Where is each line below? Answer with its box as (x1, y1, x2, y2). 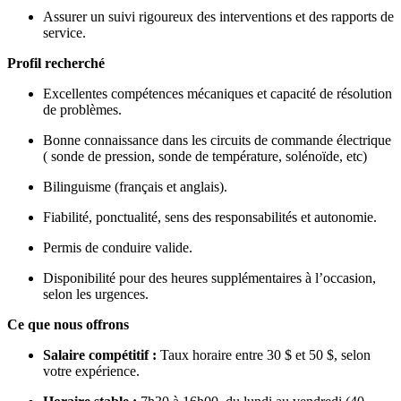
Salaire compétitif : (43, 346, 157, 363)
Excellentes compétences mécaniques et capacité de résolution (43, 85, 392, 101)
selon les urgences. (43, 286, 149, 302)
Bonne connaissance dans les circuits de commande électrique (43, 132, 391, 148)
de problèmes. (43, 101, 122, 117)
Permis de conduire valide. (43, 239, 192, 255)
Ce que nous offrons (7, 316, 129, 332)
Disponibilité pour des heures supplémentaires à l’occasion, (43, 269, 376, 286)
